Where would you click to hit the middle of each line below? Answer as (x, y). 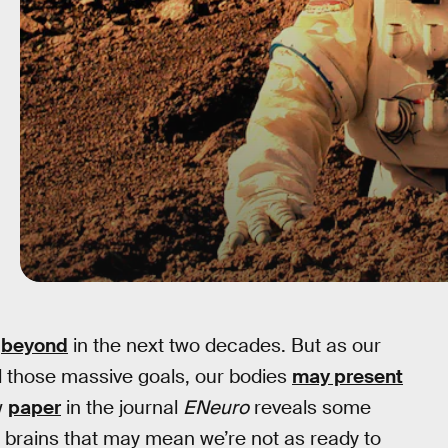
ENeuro (216, 407)
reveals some (310, 407)
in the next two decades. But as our (224, 345)
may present (347, 376)
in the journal (122, 407)
